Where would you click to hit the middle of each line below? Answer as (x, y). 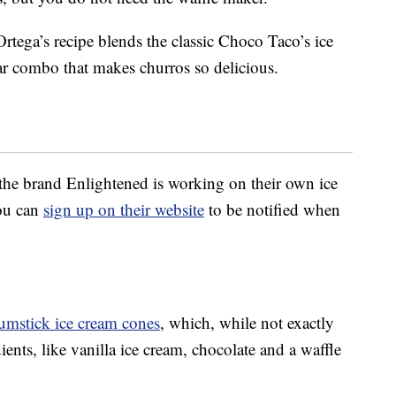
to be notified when (272, 209)
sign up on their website (124, 209)
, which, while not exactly (247, 323)
